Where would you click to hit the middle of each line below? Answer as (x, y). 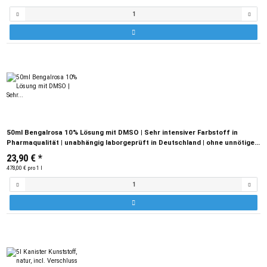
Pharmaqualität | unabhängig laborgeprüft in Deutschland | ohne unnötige (131, 143)
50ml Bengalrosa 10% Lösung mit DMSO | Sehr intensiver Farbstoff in (122, 133)
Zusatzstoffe (30, 153)
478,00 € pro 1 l (24, 168)
